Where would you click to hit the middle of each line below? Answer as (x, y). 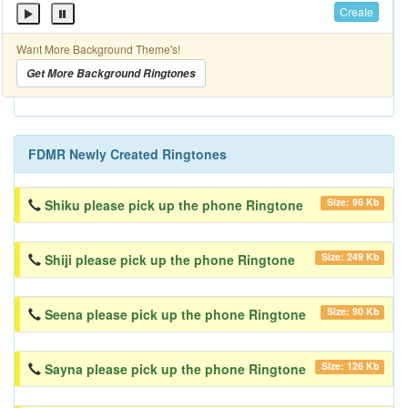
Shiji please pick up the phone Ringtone (170, 260)
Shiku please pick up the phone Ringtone (174, 205)
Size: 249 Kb (350, 257)
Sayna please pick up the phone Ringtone (175, 369)
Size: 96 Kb (352, 202)
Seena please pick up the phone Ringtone (175, 315)
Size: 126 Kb (350, 366)
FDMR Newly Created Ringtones (127, 154)
